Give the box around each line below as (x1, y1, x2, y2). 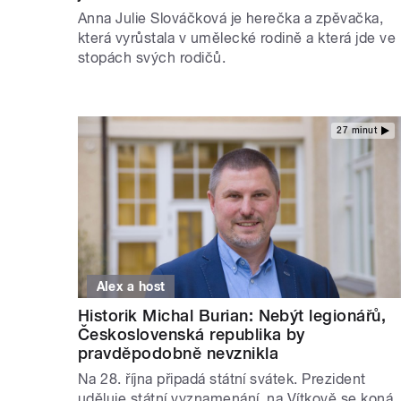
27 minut (337, 125, 377, 136)
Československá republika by (78, 325, 305, 345)
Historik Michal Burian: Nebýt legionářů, (78, 306, 387, 326)
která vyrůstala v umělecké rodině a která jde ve (78, 29, 397, 47)
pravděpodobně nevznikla (78, 344, 279, 363)
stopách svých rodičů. (78, 48, 226, 66)
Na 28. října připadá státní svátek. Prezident (78, 371, 366, 388)
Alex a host (96, 279, 166, 294)
